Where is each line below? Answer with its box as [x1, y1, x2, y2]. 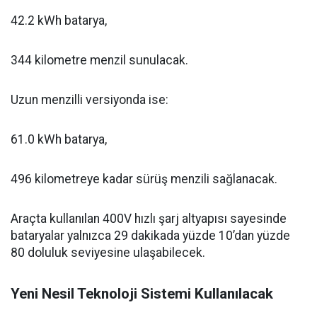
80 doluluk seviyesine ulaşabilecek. [11, 246, 205, 260]
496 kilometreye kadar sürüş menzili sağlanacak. [11, 172, 277, 186]
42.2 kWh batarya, [11, 13, 107, 28]
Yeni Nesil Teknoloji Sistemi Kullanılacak [11, 285, 273, 302]
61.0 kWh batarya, [11, 132, 107, 146]
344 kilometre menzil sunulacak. [11, 53, 188, 67]
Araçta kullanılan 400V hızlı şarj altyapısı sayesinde [11, 212, 287, 226]
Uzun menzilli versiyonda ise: [11, 93, 168, 107]
